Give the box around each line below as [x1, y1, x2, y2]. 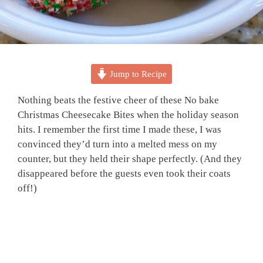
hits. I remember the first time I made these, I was [18, 123, 221, 135]
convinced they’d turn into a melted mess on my [18, 138, 217, 150]
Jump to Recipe [107, 68, 167, 79]
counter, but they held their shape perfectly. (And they [18, 153, 242, 164]
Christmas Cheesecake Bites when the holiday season [18, 109, 239, 120]
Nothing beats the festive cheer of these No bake [18, 94, 219, 106]
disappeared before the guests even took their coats [18, 167, 231, 179]
